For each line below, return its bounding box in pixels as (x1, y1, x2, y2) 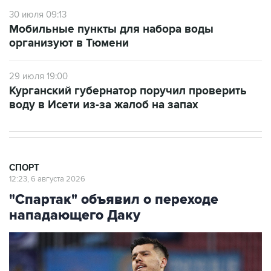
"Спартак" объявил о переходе (9, 191, 218, 209)
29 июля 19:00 (9, 71, 68, 82)
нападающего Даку (9, 207, 140, 224)
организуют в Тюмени (9, 36, 129, 51)
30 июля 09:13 (9, 9, 67, 21)
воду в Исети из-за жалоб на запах (9, 98, 198, 113)
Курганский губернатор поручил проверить (9, 84, 247, 99)
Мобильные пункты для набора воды (9, 22, 214, 37)
